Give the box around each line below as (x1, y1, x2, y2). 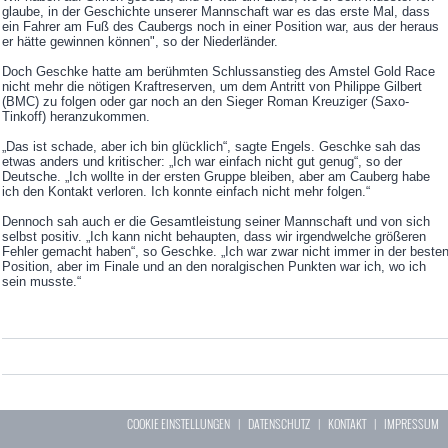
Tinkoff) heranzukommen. (2, 109, 150, 125)
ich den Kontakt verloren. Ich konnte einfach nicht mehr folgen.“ (2, 184, 370, 200)
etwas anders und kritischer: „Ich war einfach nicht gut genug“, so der (2, 154, 402, 170)
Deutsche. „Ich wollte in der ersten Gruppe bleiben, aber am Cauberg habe (2, 169, 430, 185)
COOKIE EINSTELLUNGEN (127, 415, 231, 433)
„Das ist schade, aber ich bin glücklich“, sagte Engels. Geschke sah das (2, 139, 421, 155)
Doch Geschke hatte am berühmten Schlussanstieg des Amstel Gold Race (2, 64, 435, 80)
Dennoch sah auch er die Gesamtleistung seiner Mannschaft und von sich (2, 214, 430, 230)
